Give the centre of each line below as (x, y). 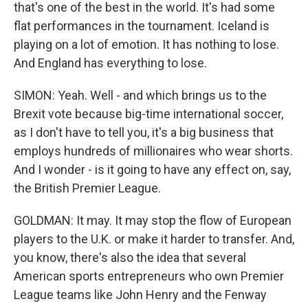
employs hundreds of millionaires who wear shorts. (153, 151)
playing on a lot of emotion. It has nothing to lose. (146, 44)
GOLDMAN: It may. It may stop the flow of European (153, 220)
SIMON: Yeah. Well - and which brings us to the (140, 95)
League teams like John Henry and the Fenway (140, 295)
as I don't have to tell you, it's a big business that (144, 132)
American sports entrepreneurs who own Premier (149, 276)
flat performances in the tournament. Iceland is (142, 26)
